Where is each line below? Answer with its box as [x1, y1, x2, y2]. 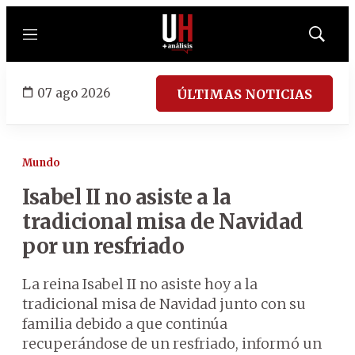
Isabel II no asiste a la [22, 184, 231, 210]
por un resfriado [22, 233, 184, 259]
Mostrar [315, 32, 351, 45]
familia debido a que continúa [22, 315, 227, 333]
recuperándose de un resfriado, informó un [22, 334, 322, 353]
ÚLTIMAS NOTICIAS [177, 86, 312, 102]
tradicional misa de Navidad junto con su [22, 295, 306, 313]
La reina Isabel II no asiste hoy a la [22, 275, 258, 293]
